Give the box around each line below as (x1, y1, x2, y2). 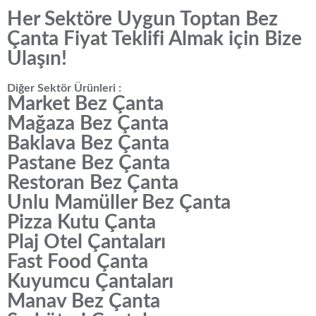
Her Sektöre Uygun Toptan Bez (7, 9, 278, 29)
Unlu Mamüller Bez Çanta (7, 193, 231, 212)
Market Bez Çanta (7, 94, 164, 114)
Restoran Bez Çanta (7, 173, 178, 193)
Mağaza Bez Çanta (7, 114, 169, 133)
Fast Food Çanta (7, 252, 148, 272)
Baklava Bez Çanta (7, 133, 169, 153)
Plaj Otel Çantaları (7, 232, 166, 252)
